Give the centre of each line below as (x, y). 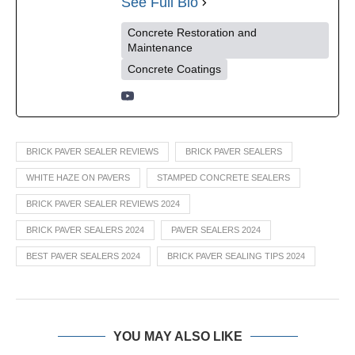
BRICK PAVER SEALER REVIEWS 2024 (103, 204)
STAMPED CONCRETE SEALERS (223, 177)
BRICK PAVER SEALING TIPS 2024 (236, 256)
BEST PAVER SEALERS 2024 (83, 256)
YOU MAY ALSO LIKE (177, 336)
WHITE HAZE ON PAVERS (78, 177)
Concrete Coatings (174, 69)
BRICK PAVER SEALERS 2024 (85, 230)
